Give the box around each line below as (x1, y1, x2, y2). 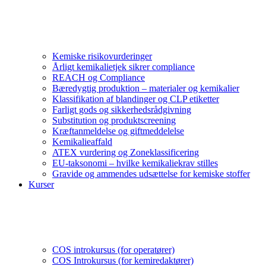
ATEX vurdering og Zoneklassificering (52, 147, 199, 157)
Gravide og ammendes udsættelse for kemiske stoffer (52, 169, 250, 179)
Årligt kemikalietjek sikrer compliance (52, 62, 195, 72)
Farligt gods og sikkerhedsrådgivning (52, 104, 191, 115)
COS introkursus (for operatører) (52, 245, 175, 255)
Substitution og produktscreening (52, 115, 176, 125)
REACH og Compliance (52, 72, 145, 83)
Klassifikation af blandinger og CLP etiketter (52, 94, 219, 104)
